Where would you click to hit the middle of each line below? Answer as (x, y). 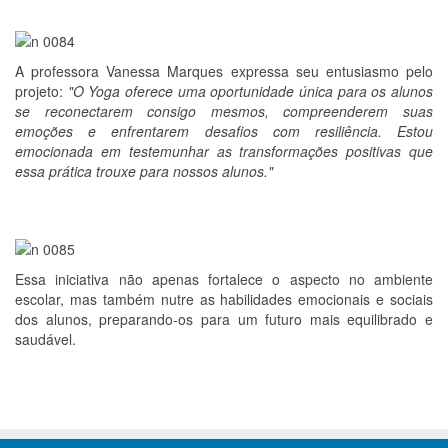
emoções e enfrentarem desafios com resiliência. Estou (224, 131)
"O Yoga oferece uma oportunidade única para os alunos (248, 91)
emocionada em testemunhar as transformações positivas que (224, 151)
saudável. (45, 339)
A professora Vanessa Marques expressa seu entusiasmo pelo (224, 71)
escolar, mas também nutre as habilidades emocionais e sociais (224, 299)
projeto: (39, 91)
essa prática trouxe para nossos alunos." (144, 171)
